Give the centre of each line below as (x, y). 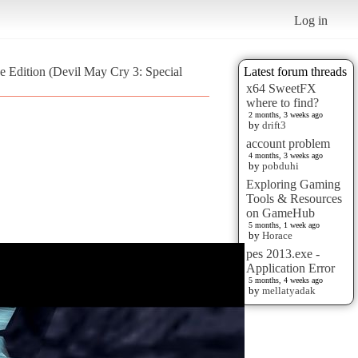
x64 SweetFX (281, 88)
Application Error (290, 268)
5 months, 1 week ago (284, 225)
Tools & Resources (294, 198)
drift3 (274, 125)
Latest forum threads (295, 71)
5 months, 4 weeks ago (286, 280)
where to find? (282, 102)
